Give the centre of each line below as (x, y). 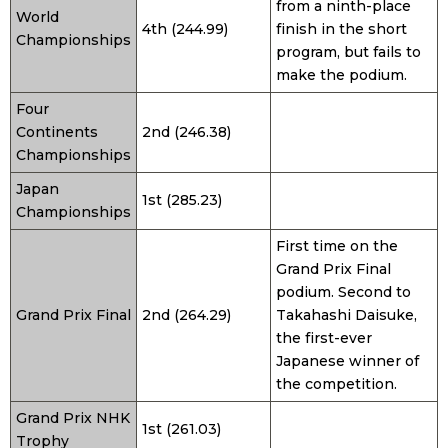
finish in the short (341, 29)
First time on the (337, 246)
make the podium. (341, 75)
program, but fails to (348, 52)
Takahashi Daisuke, (346, 315)
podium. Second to (343, 292)
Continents (57, 132)
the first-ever (324, 338)
